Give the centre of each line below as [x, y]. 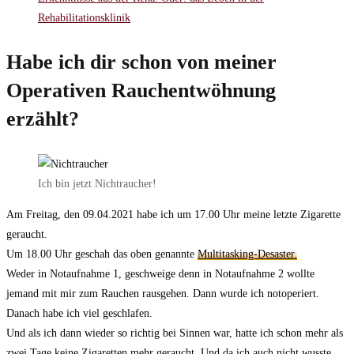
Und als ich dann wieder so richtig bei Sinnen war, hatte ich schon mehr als [175, 333]
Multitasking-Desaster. [247, 254]
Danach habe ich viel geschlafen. [79, 314]
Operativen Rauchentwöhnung [141, 91]
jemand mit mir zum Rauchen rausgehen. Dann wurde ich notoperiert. [163, 294]
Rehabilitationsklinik [84, 18]
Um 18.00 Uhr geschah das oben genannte [102, 254]
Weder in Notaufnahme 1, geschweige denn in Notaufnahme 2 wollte [160, 274]
